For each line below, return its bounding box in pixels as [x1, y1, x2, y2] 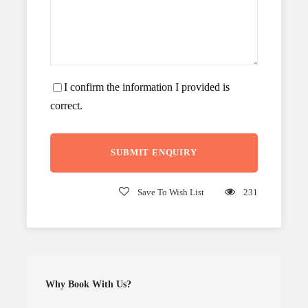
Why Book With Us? [45, 278, 131, 289]
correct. [50, 99, 82, 111]
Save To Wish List [137, 186, 204, 197]
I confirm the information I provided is [64, 80, 230, 93]
